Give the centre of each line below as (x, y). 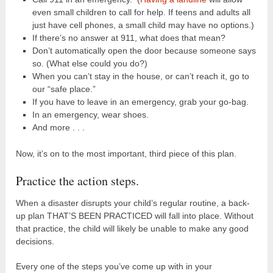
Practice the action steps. (78, 180)
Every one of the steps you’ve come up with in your (114, 266)
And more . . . (58, 127)
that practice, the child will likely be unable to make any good (133, 228)
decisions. (35, 241)
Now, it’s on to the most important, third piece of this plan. (126, 153)
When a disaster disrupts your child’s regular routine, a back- (133, 203)
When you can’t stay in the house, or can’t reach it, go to (140, 76)
